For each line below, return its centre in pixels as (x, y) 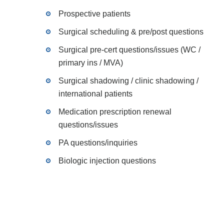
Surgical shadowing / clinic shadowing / (128, 81)
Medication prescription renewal (115, 112)
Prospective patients (94, 14)
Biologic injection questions (107, 161)
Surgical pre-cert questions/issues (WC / (129, 50)
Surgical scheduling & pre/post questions (131, 32)
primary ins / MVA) (91, 63)
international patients (95, 94)
